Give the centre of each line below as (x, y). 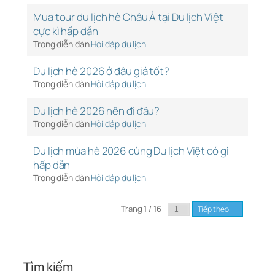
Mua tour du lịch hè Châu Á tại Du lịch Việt (128, 17)
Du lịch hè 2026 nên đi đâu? (97, 111)
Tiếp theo (214, 209)
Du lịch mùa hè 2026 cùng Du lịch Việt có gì (131, 151)
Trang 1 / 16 (142, 209)
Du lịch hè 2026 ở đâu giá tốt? (101, 71)
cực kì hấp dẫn (66, 31)
